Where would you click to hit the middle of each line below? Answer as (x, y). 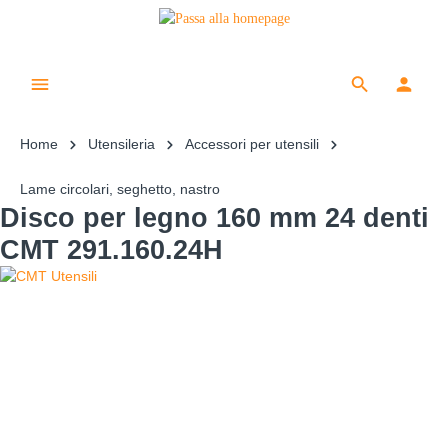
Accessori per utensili (252, 144)
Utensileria (121, 144)
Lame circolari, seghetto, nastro (120, 189)
